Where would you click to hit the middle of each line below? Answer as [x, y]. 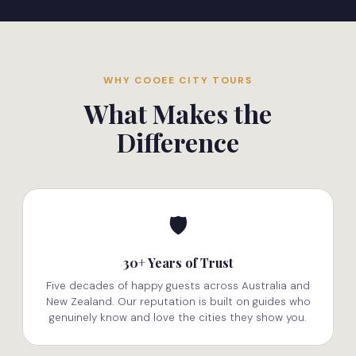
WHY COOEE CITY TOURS [178, 81]
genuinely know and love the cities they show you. [178, 317]
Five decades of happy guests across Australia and [178, 285]
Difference [178, 141]
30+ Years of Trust [178, 262]
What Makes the [178, 113]
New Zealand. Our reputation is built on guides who [178, 301]
